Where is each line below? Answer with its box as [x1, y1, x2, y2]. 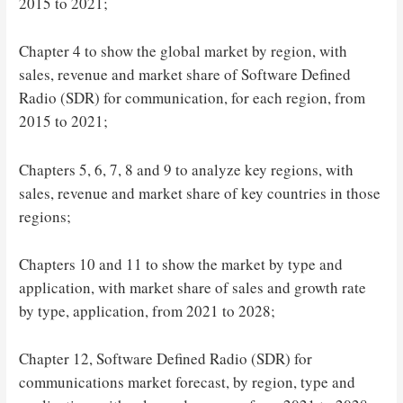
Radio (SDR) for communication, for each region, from [19, 87, 366, 109]
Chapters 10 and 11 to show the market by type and [19, 253, 344, 274]
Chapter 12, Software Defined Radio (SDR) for [19, 348, 313, 370]
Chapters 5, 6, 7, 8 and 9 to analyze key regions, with [19, 158, 354, 180]
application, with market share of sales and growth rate [19, 276, 367, 298]
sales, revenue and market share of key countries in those [19, 182, 381, 203]
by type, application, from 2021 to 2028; [19, 300, 276, 321]
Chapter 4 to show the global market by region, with [19, 40, 348, 62]
